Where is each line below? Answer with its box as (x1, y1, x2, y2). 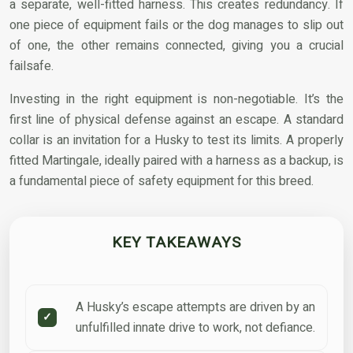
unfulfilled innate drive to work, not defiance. (76, 318, 315, 337)
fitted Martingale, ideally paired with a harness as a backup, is (9, 150, 344, 170)
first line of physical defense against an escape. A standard (9, 110, 344, 129)
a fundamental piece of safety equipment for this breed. (9, 171, 314, 191)
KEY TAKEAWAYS (111, 231, 242, 254)
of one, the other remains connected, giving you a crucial (9, 35, 344, 55)
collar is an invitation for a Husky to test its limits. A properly (9, 130, 344, 150)
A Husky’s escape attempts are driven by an (76, 297, 315, 317)
